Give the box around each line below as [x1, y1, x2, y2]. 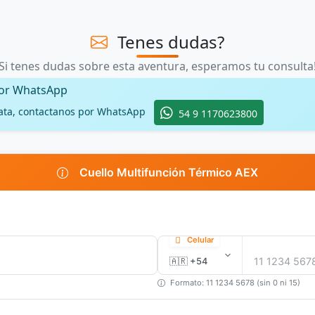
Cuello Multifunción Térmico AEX [79, 165, 258, 180]
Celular [187, 235, 214, 245]
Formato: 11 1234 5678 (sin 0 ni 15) [170, 278, 300, 288]
